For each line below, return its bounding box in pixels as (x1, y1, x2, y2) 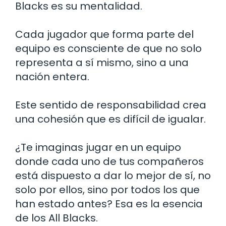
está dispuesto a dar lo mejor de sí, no (15, 168, 211, 183)
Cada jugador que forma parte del (15, 27, 194, 42)
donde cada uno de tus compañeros (15, 154, 204, 169)
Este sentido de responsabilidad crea (15, 98, 206, 112)
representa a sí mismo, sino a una (15, 55, 189, 70)
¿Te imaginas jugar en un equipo (15, 140, 181, 155)
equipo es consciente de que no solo (15, 41, 202, 56)
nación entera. (15, 70, 89, 84)
